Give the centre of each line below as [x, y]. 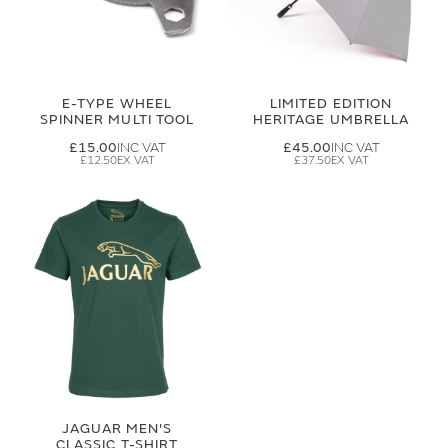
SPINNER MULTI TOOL [117, 119]
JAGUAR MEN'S [117, 428]
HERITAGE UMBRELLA [331, 119]
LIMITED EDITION [331, 103]
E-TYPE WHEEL [117, 103]
